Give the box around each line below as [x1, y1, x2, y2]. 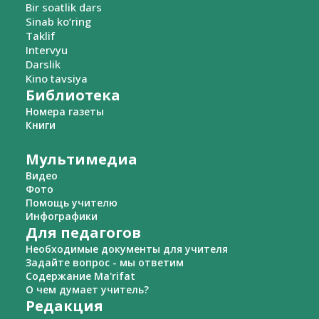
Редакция [26, 296, 103, 316]
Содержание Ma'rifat [26, 269, 135, 283]
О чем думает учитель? [26, 283, 149, 297]
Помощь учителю [26, 196, 117, 210]
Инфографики [26, 209, 98, 224]
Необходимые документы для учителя [26, 242, 228, 256]
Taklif [26, 28, 55, 43]
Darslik [26, 57, 61, 72]
